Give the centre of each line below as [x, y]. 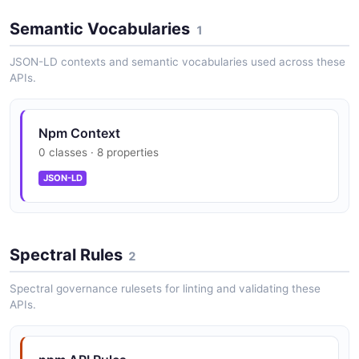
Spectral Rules [66, 255]
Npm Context [79, 133]
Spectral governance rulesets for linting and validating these [165, 288]
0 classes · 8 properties [99, 153]
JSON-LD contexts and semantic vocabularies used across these [177, 62]
